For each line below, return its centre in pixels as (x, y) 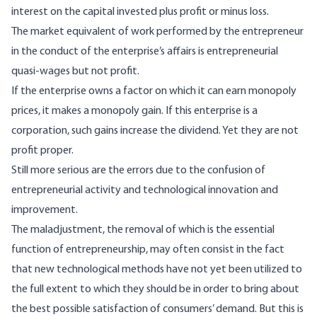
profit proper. (42, 151)
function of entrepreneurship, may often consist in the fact (148, 250)
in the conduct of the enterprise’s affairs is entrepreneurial (145, 52)
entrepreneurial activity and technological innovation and (145, 191)
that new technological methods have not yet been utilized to (157, 270)
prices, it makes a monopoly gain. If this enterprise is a (134, 111)
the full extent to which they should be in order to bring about (155, 290)
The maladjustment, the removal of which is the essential (143, 230)
